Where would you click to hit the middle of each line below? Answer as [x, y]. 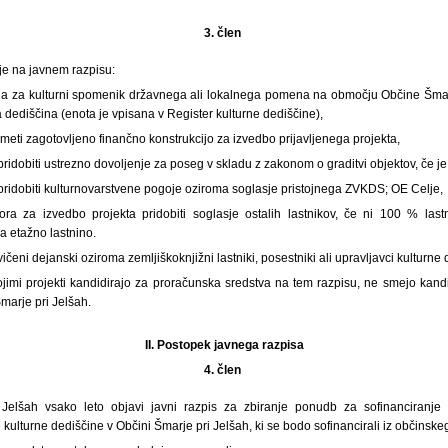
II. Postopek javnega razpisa [224, 344]
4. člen [224, 369]
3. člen [224, 32]
